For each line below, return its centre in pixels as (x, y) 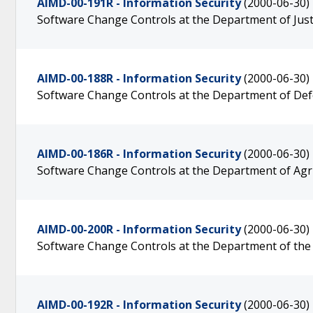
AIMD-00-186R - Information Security (139, 154)
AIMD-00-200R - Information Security (139, 229)
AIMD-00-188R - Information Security (139, 78)
